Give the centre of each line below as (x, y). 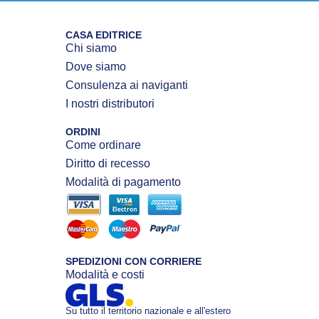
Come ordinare (103, 145)
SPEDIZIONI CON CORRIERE (133, 261)
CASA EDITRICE (103, 35)
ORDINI (83, 132)
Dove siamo (95, 67)
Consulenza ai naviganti (126, 85)
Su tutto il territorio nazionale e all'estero (148, 310)
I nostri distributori (110, 104)
